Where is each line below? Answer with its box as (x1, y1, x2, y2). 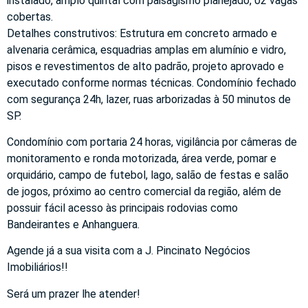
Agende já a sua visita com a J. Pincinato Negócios (7, 244, 250, 258)
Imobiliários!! (7, 261, 68, 274)
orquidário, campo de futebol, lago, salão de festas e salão (7, 168, 289, 182)
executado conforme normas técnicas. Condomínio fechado (7, 76, 296, 89)
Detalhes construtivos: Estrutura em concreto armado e (7, 26, 277, 40)
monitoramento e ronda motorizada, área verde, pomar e (7, 152, 276, 166)
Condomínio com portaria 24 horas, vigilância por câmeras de (7, 135, 297, 149)
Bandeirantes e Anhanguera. (7, 218, 140, 232)
